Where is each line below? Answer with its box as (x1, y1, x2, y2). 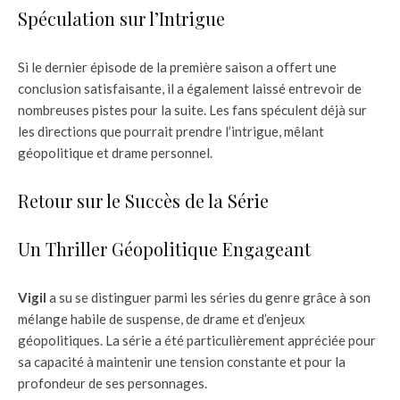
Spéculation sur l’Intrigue (18, 6, 225, 31)
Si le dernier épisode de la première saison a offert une (18, 59, 337, 76)
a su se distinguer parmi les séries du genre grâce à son (46, 289, 371, 306)
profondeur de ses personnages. (18, 375, 207, 392)
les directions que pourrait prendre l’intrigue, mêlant (18, 123, 324, 140)
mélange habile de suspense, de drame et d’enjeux (18, 311, 305, 328)
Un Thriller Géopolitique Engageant (18, 237, 311, 262)
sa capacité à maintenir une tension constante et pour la (18, 354, 346, 371)
